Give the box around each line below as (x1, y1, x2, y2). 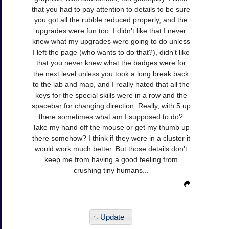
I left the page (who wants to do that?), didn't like (32, 48, 190, 56)
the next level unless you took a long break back (33, 69, 189, 78)
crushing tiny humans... (73, 166, 149, 174)
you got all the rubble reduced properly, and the (34, 15, 188, 24)
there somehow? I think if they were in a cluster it (32, 133, 190, 142)
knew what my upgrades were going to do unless (32, 37, 190, 45)
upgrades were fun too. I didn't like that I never (36, 26, 186, 35)
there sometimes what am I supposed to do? (39, 112, 183, 121)
